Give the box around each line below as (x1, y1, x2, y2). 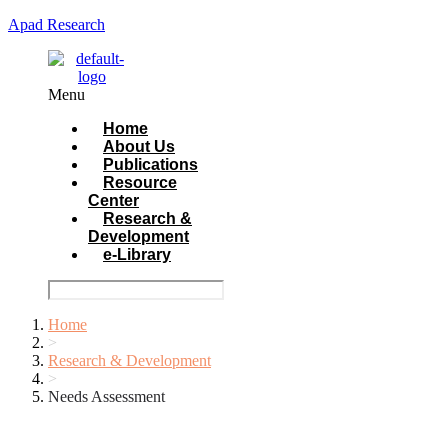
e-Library (103, 246, 171, 263)
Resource (103, 174, 177, 191)
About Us (103, 138, 175, 155)
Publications (103, 156, 198, 173)
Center (88, 192, 139, 209)
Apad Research (8, 16, 105, 33)
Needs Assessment (48, 388, 165, 405)
